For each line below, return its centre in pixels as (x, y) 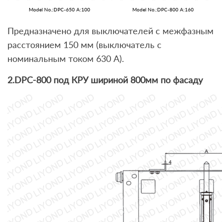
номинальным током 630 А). (66, 59)
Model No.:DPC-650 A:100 (59, 10)
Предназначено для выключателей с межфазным (111, 31)
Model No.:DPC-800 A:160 (163, 10)
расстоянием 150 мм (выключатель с (84, 45)
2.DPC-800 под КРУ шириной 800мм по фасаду (105, 80)
